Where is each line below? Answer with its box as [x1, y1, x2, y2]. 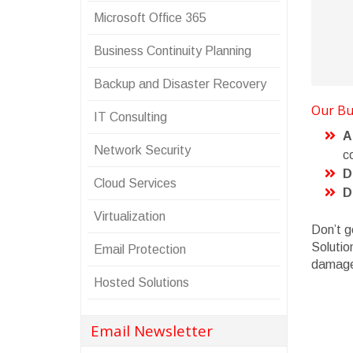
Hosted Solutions [94, 276, 189, 289]
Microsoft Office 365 [94, 11, 206, 24]
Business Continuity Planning [94, 44, 251, 58]
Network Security [94, 143, 191, 157]
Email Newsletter [91, 321, 213, 340]
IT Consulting [94, 110, 167, 124]
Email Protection [94, 243, 186, 256]
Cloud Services [94, 176, 176, 190]
